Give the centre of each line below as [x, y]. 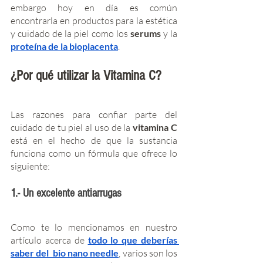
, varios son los [148, 253]
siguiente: [32, 166]
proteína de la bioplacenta [64, 46]
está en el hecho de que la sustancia [94, 140]
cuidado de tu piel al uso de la [72, 127]
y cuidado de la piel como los [70, 33]
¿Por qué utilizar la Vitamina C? [86, 75]
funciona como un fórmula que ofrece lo [94, 153]
